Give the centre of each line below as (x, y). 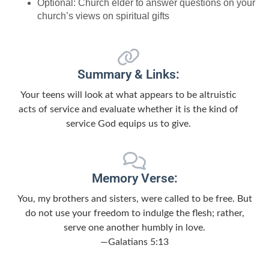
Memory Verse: (134, 178)
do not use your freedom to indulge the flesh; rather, (134, 213)
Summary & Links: (128, 75)
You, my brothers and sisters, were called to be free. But (134, 198)
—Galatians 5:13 (134, 242)
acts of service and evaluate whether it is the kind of (128, 110)
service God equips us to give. (128, 124)
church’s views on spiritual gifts (104, 16)
